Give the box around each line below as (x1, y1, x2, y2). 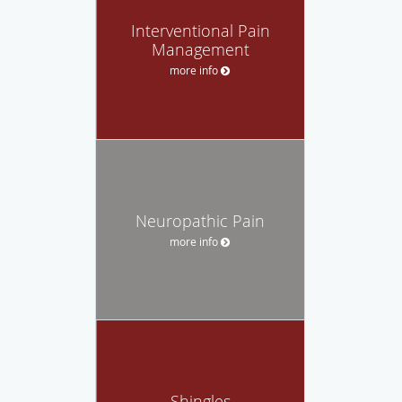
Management (151, 38, 249, 60)
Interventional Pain (130, 19, 270, 41)
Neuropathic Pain (135, 209, 265, 232)
